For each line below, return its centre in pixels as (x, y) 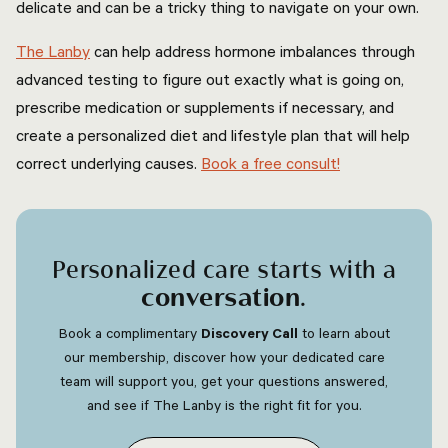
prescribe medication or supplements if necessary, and (205, 107)
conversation (221, 298)
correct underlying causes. (108, 163)
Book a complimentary (129, 333)
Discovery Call (249, 333)
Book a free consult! (270, 163)
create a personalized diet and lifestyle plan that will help (213, 135)
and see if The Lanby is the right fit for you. (224, 405)
